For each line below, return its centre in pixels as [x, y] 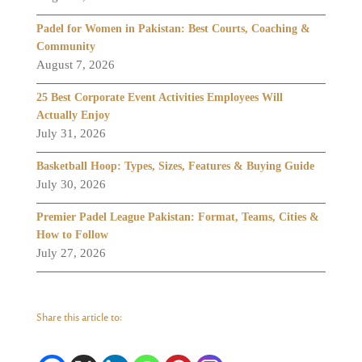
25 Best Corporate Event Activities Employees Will [159, 97]
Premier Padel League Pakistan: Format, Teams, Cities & [177, 217]
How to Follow [72, 234]
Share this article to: [79, 318]
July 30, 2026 [71, 184]
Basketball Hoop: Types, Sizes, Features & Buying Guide [175, 166]
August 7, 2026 [75, 64]
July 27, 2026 [71, 253]
